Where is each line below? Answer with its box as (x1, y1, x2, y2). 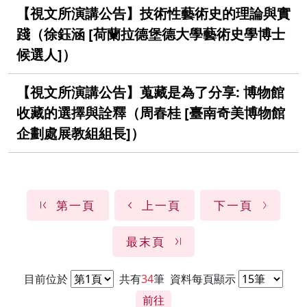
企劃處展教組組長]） (16, 123, 145, 143)
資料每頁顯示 (167, 271, 236, 286)
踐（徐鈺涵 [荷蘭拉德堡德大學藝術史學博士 (16, 24, 285, 43)
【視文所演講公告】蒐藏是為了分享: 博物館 (16, 82, 284, 101)
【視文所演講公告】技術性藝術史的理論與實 (16, 3, 291, 23)
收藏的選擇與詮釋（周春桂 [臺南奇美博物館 (16, 103, 285, 122)
